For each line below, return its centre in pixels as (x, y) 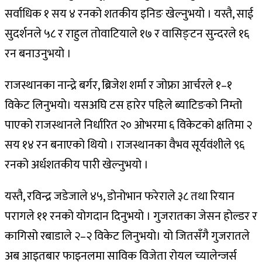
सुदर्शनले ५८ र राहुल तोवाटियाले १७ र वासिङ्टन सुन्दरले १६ (127, 34)
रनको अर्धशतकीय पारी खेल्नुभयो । (77, 165)
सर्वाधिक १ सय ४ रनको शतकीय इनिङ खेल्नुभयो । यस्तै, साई (129, 14)
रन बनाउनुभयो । (38, 54)
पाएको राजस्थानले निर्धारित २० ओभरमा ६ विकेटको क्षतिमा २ (128, 125)
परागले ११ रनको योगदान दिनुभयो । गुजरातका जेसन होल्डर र (131, 216)
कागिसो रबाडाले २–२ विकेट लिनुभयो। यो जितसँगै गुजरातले (127, 236)
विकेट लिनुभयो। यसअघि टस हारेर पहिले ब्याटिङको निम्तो (123, 105)
